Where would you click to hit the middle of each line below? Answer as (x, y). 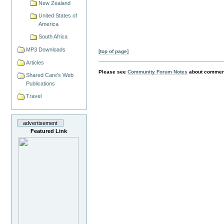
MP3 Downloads (46, 49)
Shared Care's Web (50, 75)
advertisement (40, 123)
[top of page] (114, 51)
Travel (34, 96)
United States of (57, 16)
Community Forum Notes (158, 71)
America (48, 24)
